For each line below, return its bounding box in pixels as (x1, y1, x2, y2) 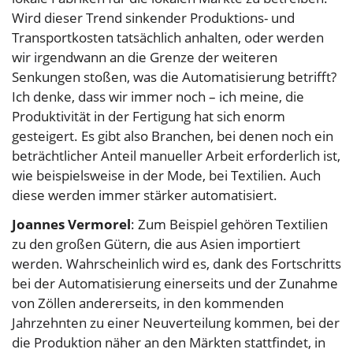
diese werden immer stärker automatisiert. (12, 186, 277, 205)
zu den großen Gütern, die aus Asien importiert (12, 235, 300, 254)
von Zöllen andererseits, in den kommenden (12, 294, 284, 313)
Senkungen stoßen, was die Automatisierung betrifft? (12, 68, 336, 87)
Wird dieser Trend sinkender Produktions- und (12, 9, 295, 28)
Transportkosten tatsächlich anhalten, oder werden (12, 28, 324, 47)
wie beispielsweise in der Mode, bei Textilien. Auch (12, 166, 321, 185)
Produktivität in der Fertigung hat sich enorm (12, 107, 285, 126)
